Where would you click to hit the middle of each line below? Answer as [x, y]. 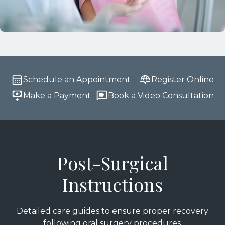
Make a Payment [57, 95]
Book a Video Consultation [161, 95]
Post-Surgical [113, 162]
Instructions [113, 184]
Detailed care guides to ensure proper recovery [113, 211]
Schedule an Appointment [77, 79]
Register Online [182, 79]
